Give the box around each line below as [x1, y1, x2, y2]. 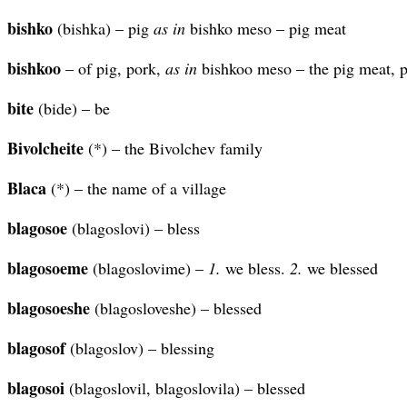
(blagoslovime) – [88, 256, 208, 279]
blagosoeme [7, 255, 88, 280]
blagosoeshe [7, 295, 90, 320]
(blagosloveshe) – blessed [90, 296, 262, 319]
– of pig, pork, [61, 56, 165, 79]
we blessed [303, 256, 378, 279]
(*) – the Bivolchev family [84, 136, 263, 159]
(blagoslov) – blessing [65, 336, 214, 359]
